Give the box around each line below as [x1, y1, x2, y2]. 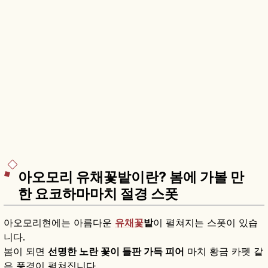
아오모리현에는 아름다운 [4, 216, 115, 229]
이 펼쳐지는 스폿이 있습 [153, 216, 258, 229]
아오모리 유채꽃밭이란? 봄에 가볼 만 [18, 168, 244, 185]
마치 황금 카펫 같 [184, 245, 263, 257]
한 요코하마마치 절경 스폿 [18, 185, 178, 202]
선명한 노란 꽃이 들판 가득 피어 [48, 245, 184, 257]
